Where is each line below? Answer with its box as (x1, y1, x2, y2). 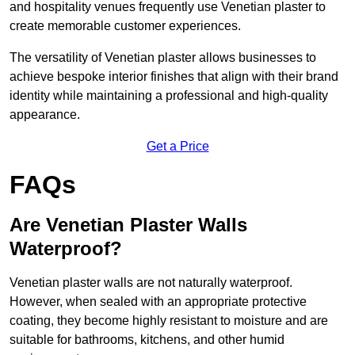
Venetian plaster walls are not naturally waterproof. (10, 276, 292, 290)
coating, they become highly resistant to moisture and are (10, 314, 328, 328)
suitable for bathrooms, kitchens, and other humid (10, 333, 284, 347)
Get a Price (146, 139, 209, 154)
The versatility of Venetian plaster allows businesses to (10, 51, 316, 65)
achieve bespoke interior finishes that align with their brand (10, 70, 338, 84)
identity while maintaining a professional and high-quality (10, 89, 328, 103)
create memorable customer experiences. (10, 19, 241, 33)
